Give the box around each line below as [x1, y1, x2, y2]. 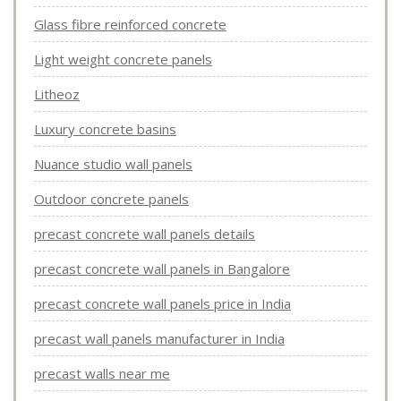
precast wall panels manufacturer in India [34, 329, 285, 348]
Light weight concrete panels [34, 50, 212, 69]
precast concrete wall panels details [34, 225, 255, 243]
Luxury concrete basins [34, 120, 176, 139]
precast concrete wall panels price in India [34, 294, 291, 313]
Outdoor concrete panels [34, 190, 189, 209]
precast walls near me [34, 364, 170, 383]
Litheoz [34, 85, 80, 104]
